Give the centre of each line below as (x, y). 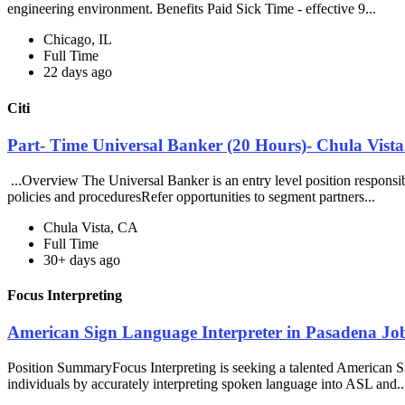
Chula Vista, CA (91, 227)
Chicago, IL (78, 40)
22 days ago (78, 72)
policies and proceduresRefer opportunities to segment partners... (193, 196)
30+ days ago (82, 259)
